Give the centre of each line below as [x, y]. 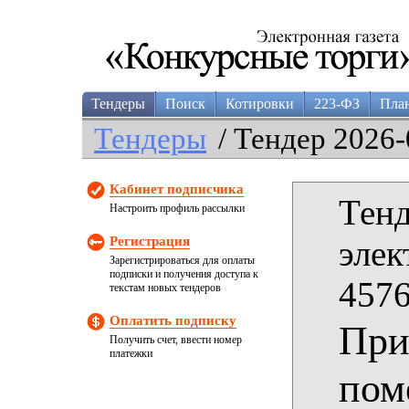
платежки [131, 353]
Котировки [260, 104]
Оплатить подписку [173, 320]
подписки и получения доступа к [184, 274]
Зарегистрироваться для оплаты [182, 260]
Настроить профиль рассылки [177, 208]
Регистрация [150, 241]
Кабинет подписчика [177, 189]
